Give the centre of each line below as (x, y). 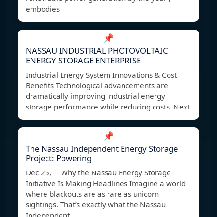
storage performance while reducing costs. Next (108, 107)
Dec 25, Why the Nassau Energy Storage (98, 173)
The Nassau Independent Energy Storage (102, 149)
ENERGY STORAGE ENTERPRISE (83, 61)
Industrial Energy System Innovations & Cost (101, 75)
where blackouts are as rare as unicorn (92, 194)
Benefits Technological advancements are (97, 85)
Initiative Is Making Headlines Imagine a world (106, 183)
